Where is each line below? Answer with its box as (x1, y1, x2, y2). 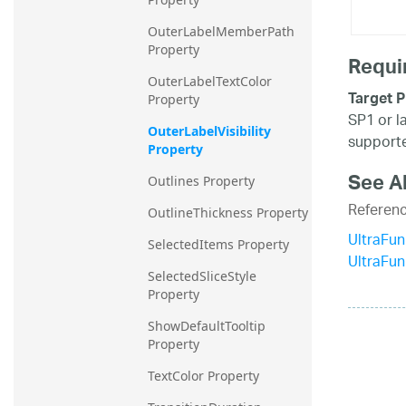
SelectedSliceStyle (148, 267, 256, 285)
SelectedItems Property (148, 236, 289, 254)
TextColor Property (148, 367, 259, 385)
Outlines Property (148, 172, 255, 190)
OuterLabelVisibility (148, 122, 271, 140)
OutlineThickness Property (148, 204, 308, 222)
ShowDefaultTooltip (148, 317, 266, 335)
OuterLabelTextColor (148, 72, 272, 91)
